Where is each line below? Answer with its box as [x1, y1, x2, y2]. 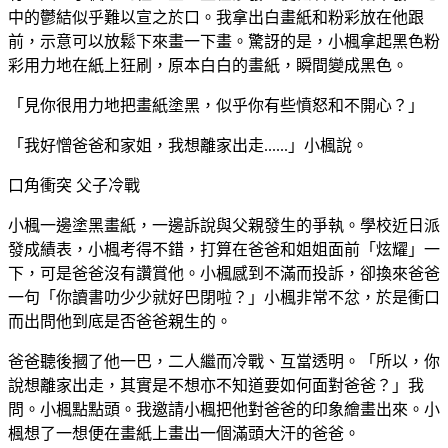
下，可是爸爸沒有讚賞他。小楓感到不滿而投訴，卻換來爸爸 [8, 264, 440, 282]
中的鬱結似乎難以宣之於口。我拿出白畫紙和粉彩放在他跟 [8, 8, 424, 26]
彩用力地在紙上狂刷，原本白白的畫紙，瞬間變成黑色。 [8, 56, 408, 74]
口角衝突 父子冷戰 [8, 176, 140, 194]
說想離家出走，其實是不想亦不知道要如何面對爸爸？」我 [8, 376, 424, 394]
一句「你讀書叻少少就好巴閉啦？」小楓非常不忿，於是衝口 [8, 288, 440, 306]
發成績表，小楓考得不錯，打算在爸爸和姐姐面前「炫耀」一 [8, 240, 440, 258]
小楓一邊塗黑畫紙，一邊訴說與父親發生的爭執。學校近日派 [8, 216, 440, 234]
